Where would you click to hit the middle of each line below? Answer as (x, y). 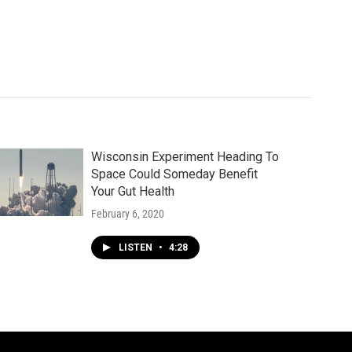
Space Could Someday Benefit (174, 174)
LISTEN (136, 247)
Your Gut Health (132, 191)
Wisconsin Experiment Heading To (185, 156)
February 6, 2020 (127, 213)
